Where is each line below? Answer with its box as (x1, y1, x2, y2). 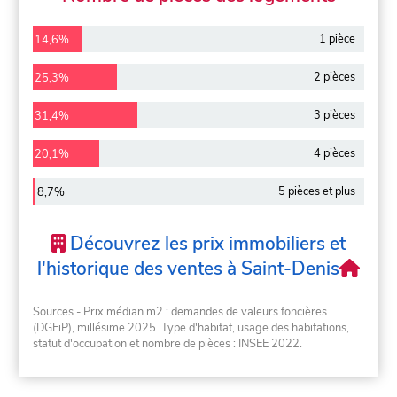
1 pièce (318, 31, 355, 48)
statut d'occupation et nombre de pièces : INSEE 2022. (33, 336, 303, 353)
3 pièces (313, 107, 355, 124)
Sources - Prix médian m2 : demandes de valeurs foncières (33, 304, 328, 321)
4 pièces (313, 144, 355, 161)
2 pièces (313, 69, 355, 86)
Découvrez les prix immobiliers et (65, 231, 346, 257)
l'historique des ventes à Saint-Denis (36, 256, 339, 282)
